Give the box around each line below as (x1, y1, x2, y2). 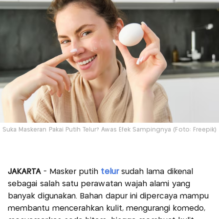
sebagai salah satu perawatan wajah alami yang (8, 180, 190, 188)
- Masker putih (43, 168, 101, 175)
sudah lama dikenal (118, 168, 194, 175)
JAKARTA (8, 168, 44, 175)
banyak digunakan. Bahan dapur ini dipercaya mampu (8, 192, 209, 200)
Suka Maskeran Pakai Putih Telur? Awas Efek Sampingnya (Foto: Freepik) (2, 127, 217, 133)
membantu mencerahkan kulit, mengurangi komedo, (8, 204, 205, 212)
